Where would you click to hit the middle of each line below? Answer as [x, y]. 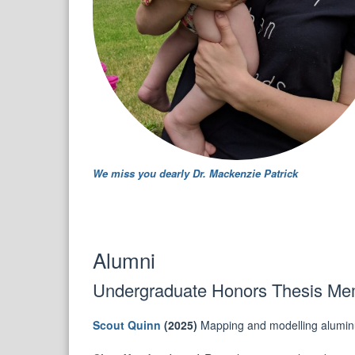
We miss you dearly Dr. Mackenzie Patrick [195, 173]
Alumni [124, 260]
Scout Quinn [127, 325]
